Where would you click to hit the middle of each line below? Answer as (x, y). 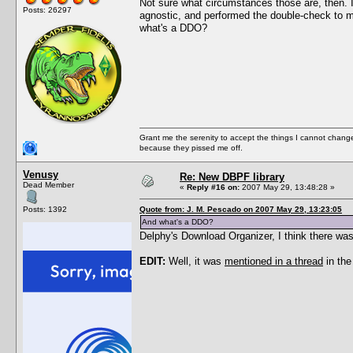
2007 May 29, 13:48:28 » (287, 187)
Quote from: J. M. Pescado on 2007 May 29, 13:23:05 (241, 209)
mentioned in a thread (274, 261)
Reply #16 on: (213, 187)
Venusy (41, 174)
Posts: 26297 (47, 9)
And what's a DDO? (178, 221)
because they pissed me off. (191, 147)
